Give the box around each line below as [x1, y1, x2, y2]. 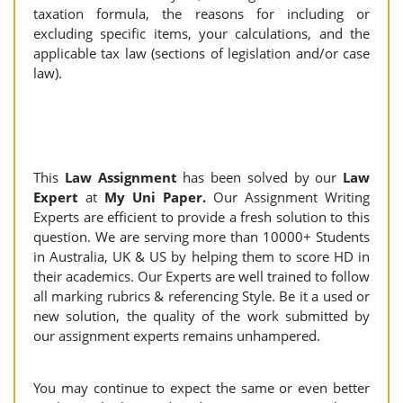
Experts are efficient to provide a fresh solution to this [33, 208, 370, 226]
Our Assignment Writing [206, 188, 370, 206]
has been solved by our [183, 168, 343, 186]
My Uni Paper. [104, 188, 206, 206]
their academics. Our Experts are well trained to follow [33, 267, 370, 285]
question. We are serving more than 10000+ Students [33, 228, 370, 246]
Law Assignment [64, 168, 184, 186]
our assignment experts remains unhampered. [33, 327, 324, 345]
